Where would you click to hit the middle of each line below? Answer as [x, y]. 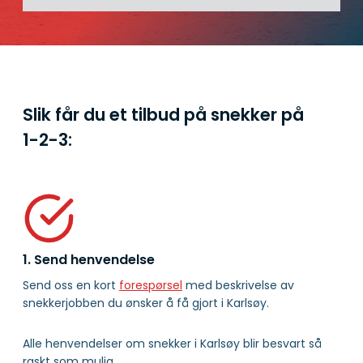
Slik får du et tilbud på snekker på [163, 114]
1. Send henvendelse [89, 259]
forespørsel [151, 286]
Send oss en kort [71, 286]
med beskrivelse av [238, 286]
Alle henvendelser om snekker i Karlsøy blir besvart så [172, 344]
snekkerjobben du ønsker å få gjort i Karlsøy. [146, 303]
